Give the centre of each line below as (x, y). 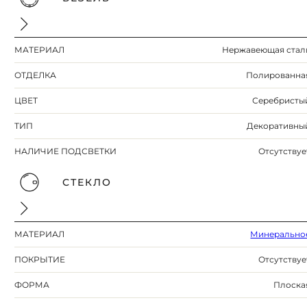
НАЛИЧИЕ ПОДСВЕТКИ (66, 151)
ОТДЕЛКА (36, 75)
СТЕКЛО (87, 183)
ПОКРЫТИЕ (40, 260)
